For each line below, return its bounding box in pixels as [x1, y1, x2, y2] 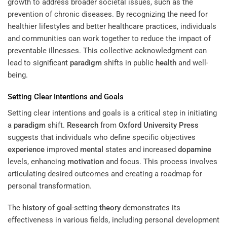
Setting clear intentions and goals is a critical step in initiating [8, 108, 217, 118]
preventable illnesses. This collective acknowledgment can [8, 46, 207, 55]
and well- [176, 58, 208, 67]
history [22, 203, 46, 213]
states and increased [103, 144, 178, 154]
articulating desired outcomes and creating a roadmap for [8, 169, 202, 178]
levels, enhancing [8, 157, 67, 166]
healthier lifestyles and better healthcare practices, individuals [8, 21, 216, 31]
